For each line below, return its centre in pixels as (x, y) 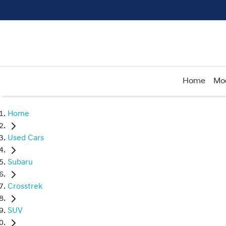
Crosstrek (25, 187)
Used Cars (26, 138)
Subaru (20, 163)
